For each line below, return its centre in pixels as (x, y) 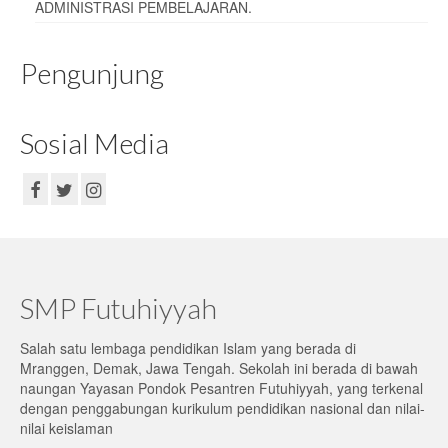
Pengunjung (92, 72)
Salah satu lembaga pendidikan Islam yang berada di (188, 347)
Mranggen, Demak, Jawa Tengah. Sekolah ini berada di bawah (219, 367)
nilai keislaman (66, 427)
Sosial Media (94, 142)
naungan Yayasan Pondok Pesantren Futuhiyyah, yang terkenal (221, 387)
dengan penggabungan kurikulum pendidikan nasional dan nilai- (222, 407)
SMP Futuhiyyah (118, 307)
